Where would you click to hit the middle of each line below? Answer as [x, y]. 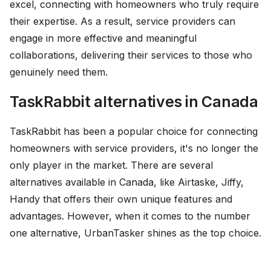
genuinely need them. [59, 72]
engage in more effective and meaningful [103, 38]
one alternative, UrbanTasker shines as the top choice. [135, 233]
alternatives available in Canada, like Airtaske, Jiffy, [127, 182]
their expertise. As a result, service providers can [122, 21]
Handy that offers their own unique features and [121, 199]
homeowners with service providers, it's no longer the [134, 149]
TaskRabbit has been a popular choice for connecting [134, 132]
